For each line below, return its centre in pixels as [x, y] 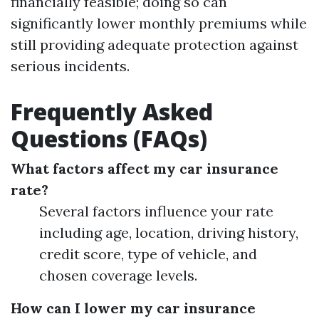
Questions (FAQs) [109, 138]
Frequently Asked [112, 111]
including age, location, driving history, [169, 232]
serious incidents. [70, 66]
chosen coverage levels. [118, 275]
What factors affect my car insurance [145, 168]
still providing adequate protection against [155, 45]
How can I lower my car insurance [133, 308]
